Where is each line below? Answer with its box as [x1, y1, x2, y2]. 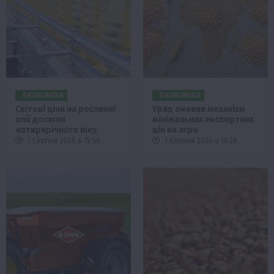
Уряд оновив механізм [152, 104, 245, 115]
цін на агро [152, 125, 198, 136]
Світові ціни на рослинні [15, 104, 116, 115]
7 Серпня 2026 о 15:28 [163, 136, 237, 146]
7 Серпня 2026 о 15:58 [26, 136, 100, 146]
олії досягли [15, 114, 65, 125]
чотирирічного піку [15, 125, 97, 136]
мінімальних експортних [152, 114, 254, 125]
